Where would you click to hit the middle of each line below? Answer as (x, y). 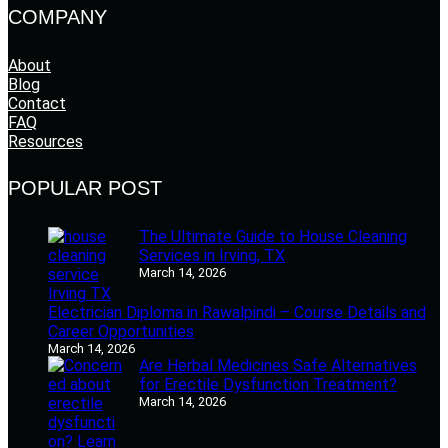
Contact (37, 103)
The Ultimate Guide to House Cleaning (273, 236)
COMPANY (57, 17)
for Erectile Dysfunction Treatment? (268, 384)
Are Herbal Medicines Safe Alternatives (278, 365)
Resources (45, 141)
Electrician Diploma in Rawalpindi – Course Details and (237, 312)
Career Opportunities (121, 331)
